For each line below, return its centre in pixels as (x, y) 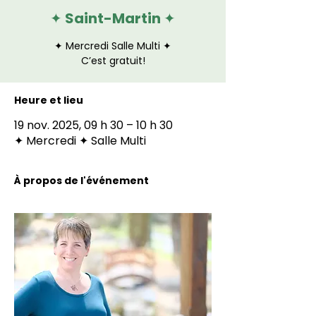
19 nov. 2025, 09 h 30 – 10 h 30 (93, 125)
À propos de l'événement (81, 181)
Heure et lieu (49, 100)
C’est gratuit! (113, 61)
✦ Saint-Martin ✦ (113, 18)
